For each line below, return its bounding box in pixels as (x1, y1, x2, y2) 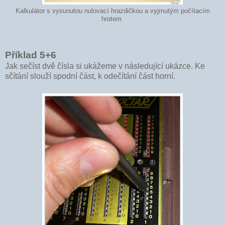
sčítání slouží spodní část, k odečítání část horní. (5, 71, 175, 80)
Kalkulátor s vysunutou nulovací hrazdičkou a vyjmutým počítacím (15, 7, 210, 15)
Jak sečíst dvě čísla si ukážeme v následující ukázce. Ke (5, 61, 205, 70)
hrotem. (101, 15, 124, 23)
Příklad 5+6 (5, 49, 56, 60)
